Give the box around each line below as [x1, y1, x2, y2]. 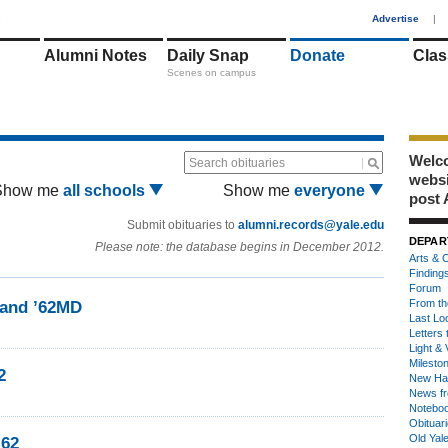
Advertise [372, 13, 419, 24]
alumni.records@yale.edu [238, 218, 384, 232]
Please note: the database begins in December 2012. [95, 240, 384, 254]
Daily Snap [167, 47, 249, 64]
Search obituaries [189, 156, 285, 170]
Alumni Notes [44, 47, 147, 64]
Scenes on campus [167, 67, 256, 78]
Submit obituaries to [127, 218, 238, 232]
